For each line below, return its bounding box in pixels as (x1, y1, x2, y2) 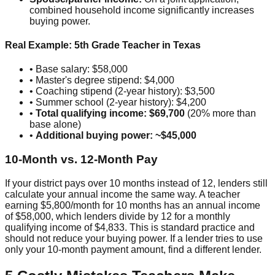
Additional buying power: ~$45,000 (36, 130, 196, 141)
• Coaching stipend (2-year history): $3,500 (29, 86, 215, 97)
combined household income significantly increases (29, 4, 254, 15)
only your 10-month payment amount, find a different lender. (5, 244, 261, 255)
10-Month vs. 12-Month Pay (5, 153, 158, 166)
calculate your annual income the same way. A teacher (5, 188, 240, 199)
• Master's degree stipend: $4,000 (29, 75, 174, 86)
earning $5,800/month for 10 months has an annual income (5, 199, 260, 211)
